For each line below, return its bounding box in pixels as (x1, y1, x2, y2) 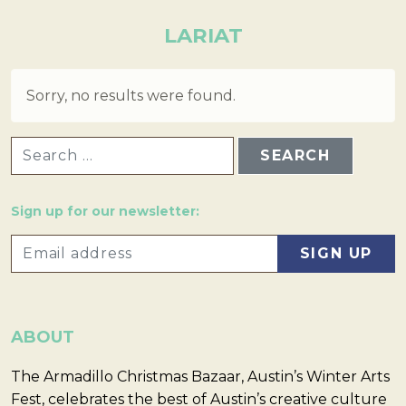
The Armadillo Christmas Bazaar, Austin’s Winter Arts (11, 368, 390, 386)
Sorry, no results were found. (26, 86, 236, 104)
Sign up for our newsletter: (11, 203, 199, 220)
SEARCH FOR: (10, 136, 101, 151)
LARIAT (163, 23, 243, 49)
